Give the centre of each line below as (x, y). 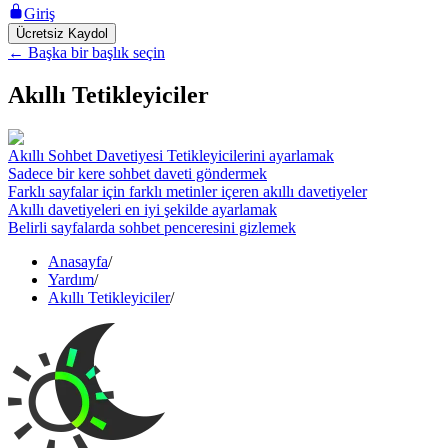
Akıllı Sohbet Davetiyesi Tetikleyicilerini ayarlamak (171, 155)
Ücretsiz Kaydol (62, 33)
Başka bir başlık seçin (96, 52)
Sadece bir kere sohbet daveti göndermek (137, 173)
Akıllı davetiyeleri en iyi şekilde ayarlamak (142, 209)
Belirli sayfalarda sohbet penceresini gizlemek (152, 227)
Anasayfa (78, 261)
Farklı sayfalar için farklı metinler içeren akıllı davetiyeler (187, 191)
